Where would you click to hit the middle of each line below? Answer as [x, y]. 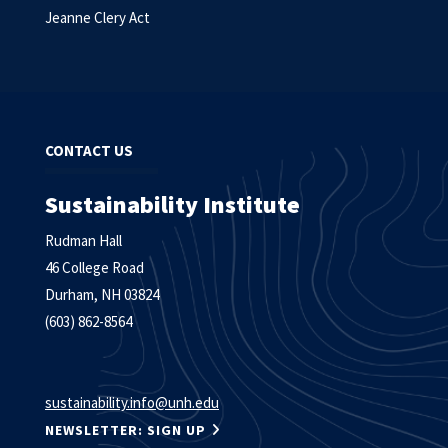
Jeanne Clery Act [97, 17]
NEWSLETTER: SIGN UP [125, 430]
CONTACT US [89, 150]
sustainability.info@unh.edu [132, 402]
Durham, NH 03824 [102, 294]
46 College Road [94, 267]
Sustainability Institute [172, 204]
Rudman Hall [83, 240]
